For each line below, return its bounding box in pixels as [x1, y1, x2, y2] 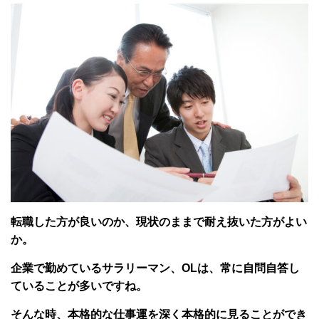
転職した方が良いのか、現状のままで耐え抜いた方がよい [11, 215, 307, 228]
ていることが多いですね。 [11, 279, 147, 292]
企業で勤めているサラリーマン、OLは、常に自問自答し [11, 261, 300, 274]
